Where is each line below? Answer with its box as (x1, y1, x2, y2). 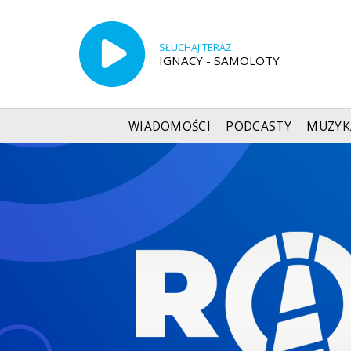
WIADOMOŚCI (128, 118, 212, 135)
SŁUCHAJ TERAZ (158, 40, 232, 54)
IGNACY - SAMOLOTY (158, 52, 280, 68)
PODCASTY (226, 118, 291, 135)
